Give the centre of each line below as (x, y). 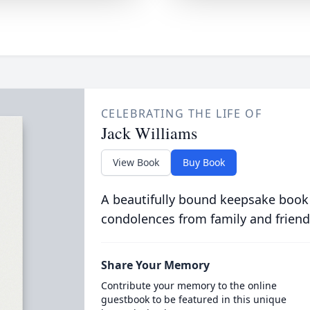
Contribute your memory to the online (189, 285)
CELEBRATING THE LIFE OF (181, 113)
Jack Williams (149, 133)
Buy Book (203, 162)
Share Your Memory (155, 265)
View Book (136, 162)
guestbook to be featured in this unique (193, 299)
